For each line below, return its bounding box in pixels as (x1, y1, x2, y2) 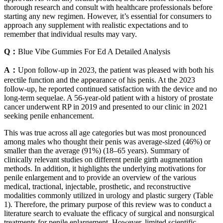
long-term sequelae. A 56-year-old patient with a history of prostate (4, 94, 213, 103)
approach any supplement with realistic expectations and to (4, 21, 188, 30)
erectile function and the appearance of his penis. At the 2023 (4, 76, 195, 85)
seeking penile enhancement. (4, 111, 94, 120)
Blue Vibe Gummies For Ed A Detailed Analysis (18, 47, 170, 56)
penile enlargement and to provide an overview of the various (4, 173, 196, 182)
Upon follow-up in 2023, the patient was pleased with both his (18, 66, 214, 75)
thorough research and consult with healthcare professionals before (4, 3, 213, 12)
